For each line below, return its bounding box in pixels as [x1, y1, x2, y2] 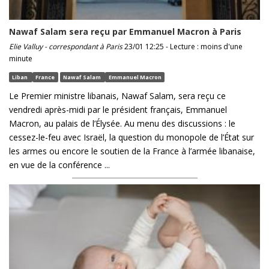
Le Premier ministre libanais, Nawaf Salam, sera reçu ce [9, 89, 226, 101]
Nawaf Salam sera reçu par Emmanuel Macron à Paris [9, 25, 241, 37]
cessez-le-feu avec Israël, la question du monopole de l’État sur [9, 131, 254, 143]
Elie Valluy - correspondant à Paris [9, 41, 122, 52]
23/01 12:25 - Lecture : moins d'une [122, 41, 243, 52]
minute [9, 53, 32, 64]
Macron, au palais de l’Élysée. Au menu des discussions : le [9, 117, 235, 129]
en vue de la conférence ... [9, 159, 110, 171]
